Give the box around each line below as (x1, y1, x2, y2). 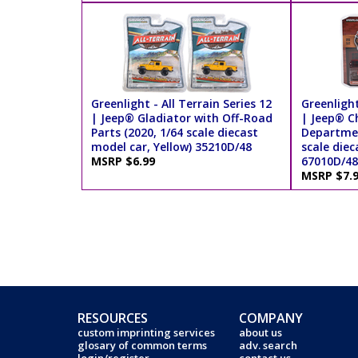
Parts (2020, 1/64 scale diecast (91, 124, 259, 140)
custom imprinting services (78, 325, 215, 340)
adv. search (239, 338, 297, 353)
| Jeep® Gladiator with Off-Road (91, 109, 273, 125)
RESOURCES (78, 309, 148, 328)
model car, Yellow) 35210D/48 (91, 138, 253, 154)
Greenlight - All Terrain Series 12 (91, 95, 272, 111)
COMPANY (239, 309, 303, 328)
